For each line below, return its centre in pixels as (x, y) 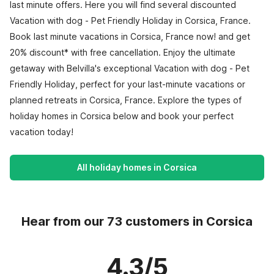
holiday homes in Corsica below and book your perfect (122, 116)
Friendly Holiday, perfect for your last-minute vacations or (128, 84)
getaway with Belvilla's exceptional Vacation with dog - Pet (130, 68)
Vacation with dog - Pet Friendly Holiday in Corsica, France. (130, 20)
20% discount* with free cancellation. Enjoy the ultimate (123, 52)
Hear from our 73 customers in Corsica (137, 221)
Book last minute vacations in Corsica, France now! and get (130, 36)
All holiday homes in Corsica (137, 167)
